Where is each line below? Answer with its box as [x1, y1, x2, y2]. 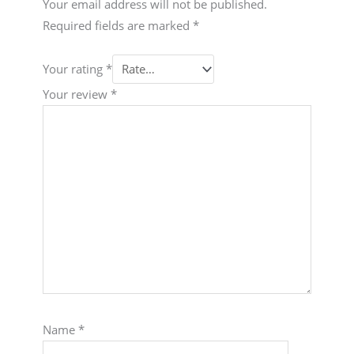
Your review [42, 85, 111, 102]
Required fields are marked [42, 17, 193, 33]
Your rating [42, 61, 106, 77]
